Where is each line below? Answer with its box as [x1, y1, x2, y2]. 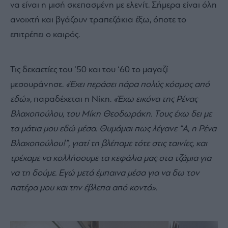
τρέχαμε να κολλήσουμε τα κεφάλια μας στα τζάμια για [10, 153, 211, 163]
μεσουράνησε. [10, 79, 66, 90]
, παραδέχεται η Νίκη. [30, 94, 113, 104]
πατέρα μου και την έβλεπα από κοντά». [10, 183, 157, 193]
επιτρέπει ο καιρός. [10, 30, 80, 40]
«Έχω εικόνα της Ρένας [113, 94, 197, 104]
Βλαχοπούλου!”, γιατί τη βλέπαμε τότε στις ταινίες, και [10, 138, 207, 149]
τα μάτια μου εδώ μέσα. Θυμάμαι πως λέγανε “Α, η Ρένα [10, 124, 216, 134]
